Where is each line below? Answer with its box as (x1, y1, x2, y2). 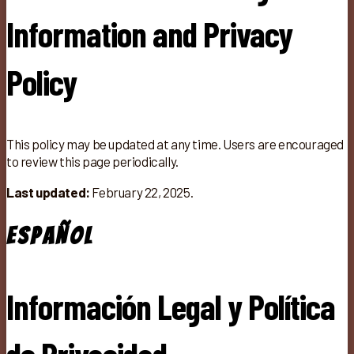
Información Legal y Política (6, 284, 335, 327)
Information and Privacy (6, 13, 292, 55)
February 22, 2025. (89, 183, 194, 200)
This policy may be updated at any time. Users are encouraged (6, 135, 345, 152)
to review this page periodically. (6, 153, 179, 169)
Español (6, 224, 94, 249)
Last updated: (6, 183, 90, 200)
